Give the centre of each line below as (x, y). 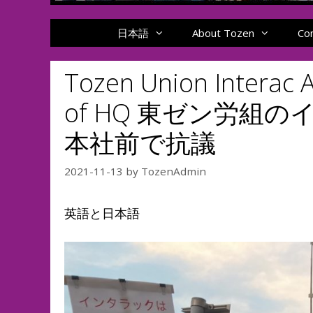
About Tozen (224, 33)
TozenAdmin (174, 171)
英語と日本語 (102, 213)
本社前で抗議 (140, 143)
